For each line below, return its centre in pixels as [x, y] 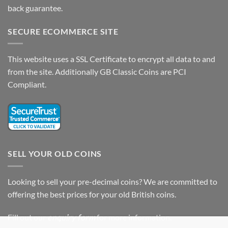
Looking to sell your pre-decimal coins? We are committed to [112, 181]
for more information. [133, 217]
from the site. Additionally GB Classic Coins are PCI [97, 72]
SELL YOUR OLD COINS [55, 154]
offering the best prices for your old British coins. [92, 194]
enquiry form [71, 217]
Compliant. [27, 84]
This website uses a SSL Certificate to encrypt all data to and [111, 59]
